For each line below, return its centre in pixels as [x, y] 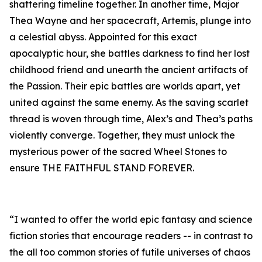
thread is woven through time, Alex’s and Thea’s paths [131, 119]
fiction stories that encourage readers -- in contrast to [131, 236]
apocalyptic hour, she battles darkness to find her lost [130, 54]
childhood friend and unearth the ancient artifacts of [129, 70]
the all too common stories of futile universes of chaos [130, 252]
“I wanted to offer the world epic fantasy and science [131, 220]
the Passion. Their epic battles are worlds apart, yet [125, 86]
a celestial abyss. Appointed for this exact [103, 37]
